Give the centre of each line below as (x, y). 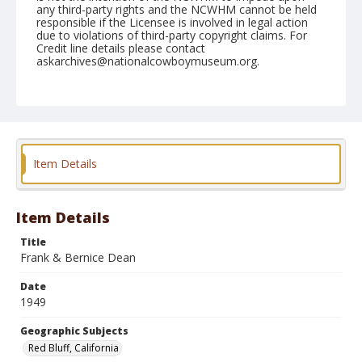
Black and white (80, 199)
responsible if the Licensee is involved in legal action (172, 22)
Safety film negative (173, 199)
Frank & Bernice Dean (78, 257)
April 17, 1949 (72, 105)
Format (56, 182)
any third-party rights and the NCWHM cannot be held (177, 9)
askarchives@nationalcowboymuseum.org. (148, 61)
